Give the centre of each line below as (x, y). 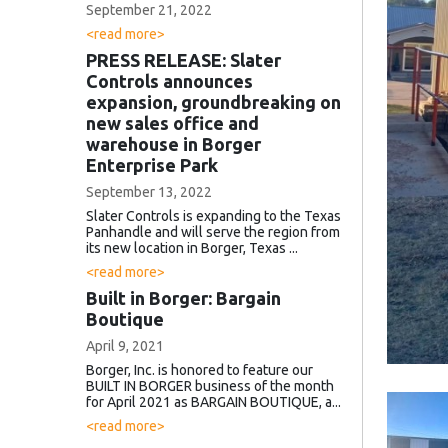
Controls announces (169, 80)
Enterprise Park (152, 164)
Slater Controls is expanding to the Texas (213, 215)
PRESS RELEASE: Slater (183, 59)
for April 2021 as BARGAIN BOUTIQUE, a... (213, 401)
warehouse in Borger (173, 143)
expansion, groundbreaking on (213, 101)
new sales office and (172, 122)
